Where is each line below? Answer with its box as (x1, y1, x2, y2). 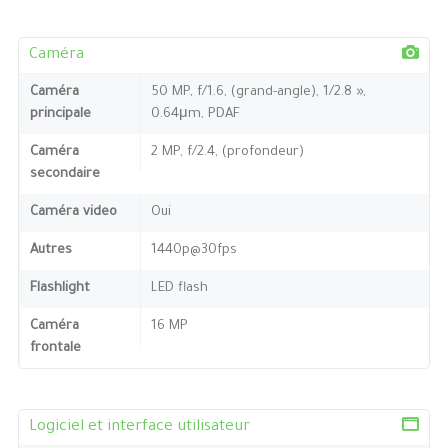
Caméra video (29, 204, 117, 220)
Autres (29, 242, 72, 258)
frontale (29, 340, 81, 356)
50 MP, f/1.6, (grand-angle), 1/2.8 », (150, 84, 366, 100)
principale (29, 106, 91, 122)
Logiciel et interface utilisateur (28, 418, 250, 436)
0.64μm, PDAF (150, 106, 240, 122)
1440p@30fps (150, 242, 237, 258)
